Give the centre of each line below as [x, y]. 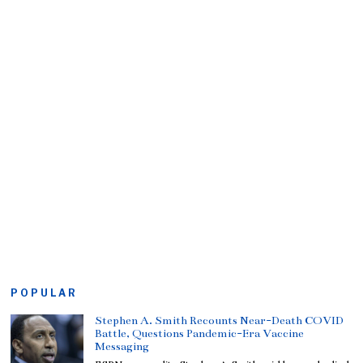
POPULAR [45, 293]
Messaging [122, 346]
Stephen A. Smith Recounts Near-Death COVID [220, 320]
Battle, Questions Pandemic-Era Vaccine [200, 333]
